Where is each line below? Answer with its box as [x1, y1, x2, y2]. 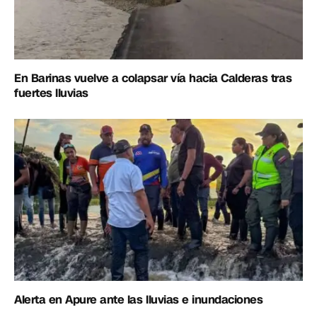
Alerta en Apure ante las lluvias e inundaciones [14, 292, 263, 309]
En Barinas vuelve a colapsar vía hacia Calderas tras [14, 70, 292, 87]
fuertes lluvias [14, 85, 88, 102]
